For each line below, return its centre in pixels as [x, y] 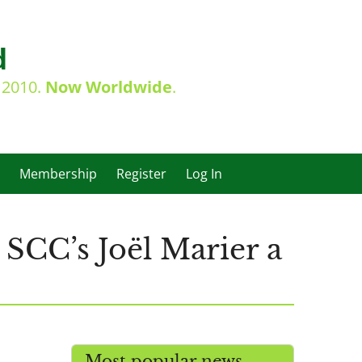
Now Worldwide [108, 87]
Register [141, 174]
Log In [204, 174]
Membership [58, 174]
